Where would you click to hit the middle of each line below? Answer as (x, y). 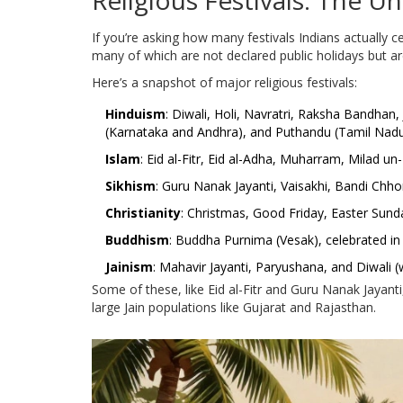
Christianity (143, 213)
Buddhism (137, 240)
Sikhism (130, 186)
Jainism (129, 267)
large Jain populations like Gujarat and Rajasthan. (234, 308)
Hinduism (135, 114)
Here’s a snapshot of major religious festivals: (224, 83)
